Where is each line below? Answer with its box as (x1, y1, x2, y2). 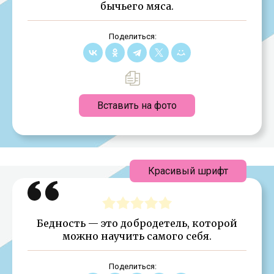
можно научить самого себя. (62, 229, 212, 242)
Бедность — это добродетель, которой (37, 217, 237, 229)
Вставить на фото (97, 99, 177, 111)
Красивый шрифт (148, 165, 228, 177)
